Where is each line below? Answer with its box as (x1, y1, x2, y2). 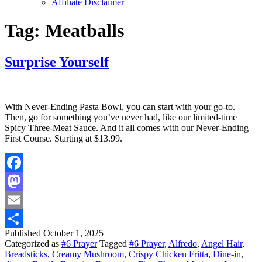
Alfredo (168, 238, 197, 249)
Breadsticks (5, 249, 47, 259)
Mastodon (5, 194, 42, 205)
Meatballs (45, 20, 124, 42)
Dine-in (213, 249, 241, 259)
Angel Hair (201, 238, 242, 249)
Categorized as (5, 238, 61, 249)
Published (5, 227, 43, 238)
